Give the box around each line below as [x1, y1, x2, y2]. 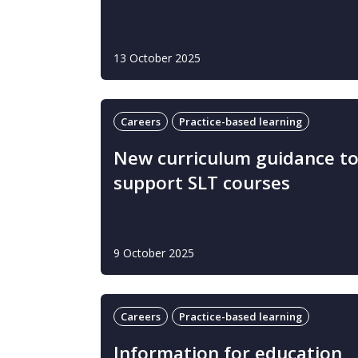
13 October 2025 [113, 50, 201, 66]
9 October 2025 [113, 245, 194, 261]
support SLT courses [113, 170, 290, 195]
